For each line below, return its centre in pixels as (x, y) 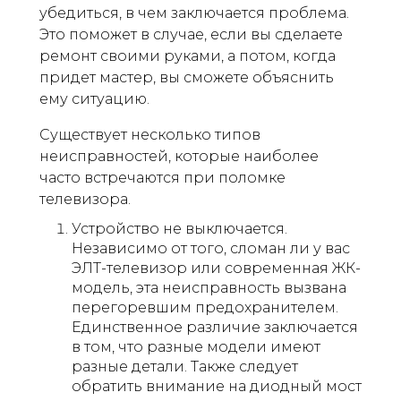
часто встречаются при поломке (162, 178)
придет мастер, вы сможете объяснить (187, 77)
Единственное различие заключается (215, 327)
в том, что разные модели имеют (196, 347)
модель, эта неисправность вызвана (209, 288)
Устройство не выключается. (179, 229)
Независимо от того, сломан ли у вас (211, 248)
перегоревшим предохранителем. (205, 307)
